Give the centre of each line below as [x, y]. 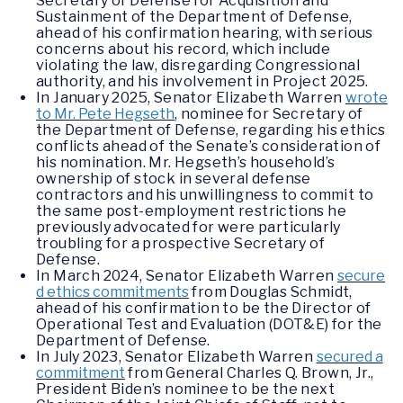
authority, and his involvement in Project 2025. [204, 82]
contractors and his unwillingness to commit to [205, 195]
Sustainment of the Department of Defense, [194, 17]
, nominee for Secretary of [269, 114]
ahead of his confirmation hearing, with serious [205, 33]
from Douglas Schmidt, [271, 292]
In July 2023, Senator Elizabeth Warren [176, 357]
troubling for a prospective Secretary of [180, 244]
